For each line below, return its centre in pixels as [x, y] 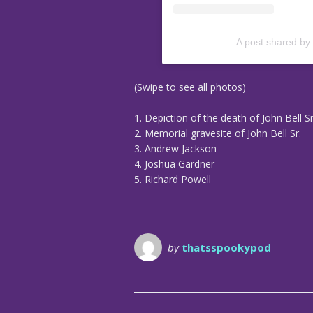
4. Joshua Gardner [174, 164]
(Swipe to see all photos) [190, 87]
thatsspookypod [226, 248]
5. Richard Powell [173, 180]
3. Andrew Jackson [175, 149]
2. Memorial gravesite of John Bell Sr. [218, 133]
